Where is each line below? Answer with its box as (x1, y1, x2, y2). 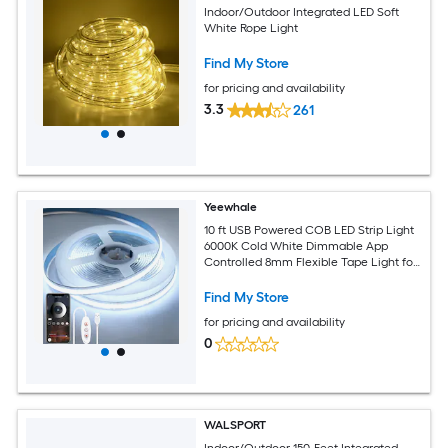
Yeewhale (204, 199, 258, 214)
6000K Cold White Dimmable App (204, 238, 389, 253)
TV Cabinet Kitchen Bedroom (204, 270, 364, 285)
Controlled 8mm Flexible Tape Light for (204, 254, 418, 269)
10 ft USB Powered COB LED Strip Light (204, 222, 415, 237)
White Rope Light (204, 20, 299, 35)
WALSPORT (204, 417, 267, 432)
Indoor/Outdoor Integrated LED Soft (204, 4, 400, 19)
